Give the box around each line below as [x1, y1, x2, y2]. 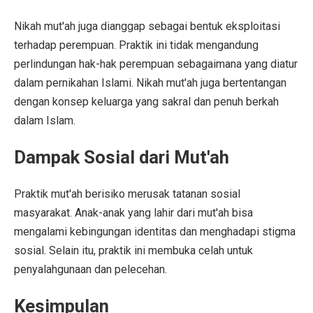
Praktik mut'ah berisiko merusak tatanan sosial [14, 187, 240, 201]
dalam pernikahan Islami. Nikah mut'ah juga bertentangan [14, 76, 286, 90]
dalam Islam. [14, 114, 75, 128]
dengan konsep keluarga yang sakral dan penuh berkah [14, 95, 279, 109]
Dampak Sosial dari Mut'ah [14, 147, 229, 168]
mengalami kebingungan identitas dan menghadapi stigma [14, 225, 296, 239]
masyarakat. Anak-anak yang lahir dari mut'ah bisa [14, 206, 253, 220]
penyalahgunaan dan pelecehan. [14, 263, 167, 277]
